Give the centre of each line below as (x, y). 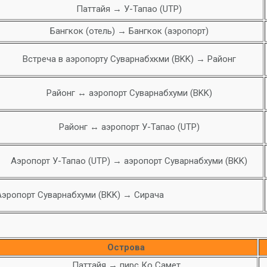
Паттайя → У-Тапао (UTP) (129, 9)
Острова (126, 247)
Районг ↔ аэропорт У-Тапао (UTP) (129, 127)
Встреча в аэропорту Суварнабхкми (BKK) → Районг (129, 59)
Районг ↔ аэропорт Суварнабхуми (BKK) (129, 93)
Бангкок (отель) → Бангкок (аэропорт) (129, 31)
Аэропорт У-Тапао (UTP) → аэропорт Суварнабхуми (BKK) (129, 161)
